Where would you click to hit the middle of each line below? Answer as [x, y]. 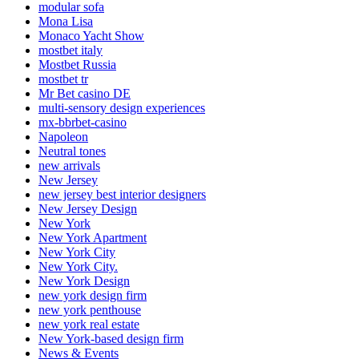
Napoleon [63, 137]
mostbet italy [71, 50]
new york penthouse [90, 310]
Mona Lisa [66, 22]
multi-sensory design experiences [122, 108]
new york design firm [93, 296]
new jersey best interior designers [122, 195]
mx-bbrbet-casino [83, 123]
